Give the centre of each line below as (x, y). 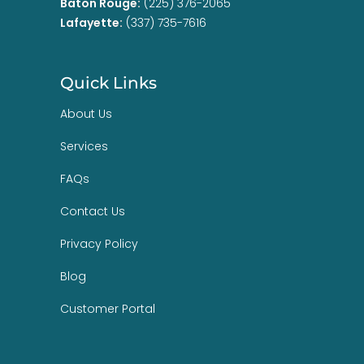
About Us (86, 113)
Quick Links (108, 82)
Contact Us (93, 211)
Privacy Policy (99, 243)
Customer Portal (108, 308)
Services (84, 146)
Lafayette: (91, 22)
